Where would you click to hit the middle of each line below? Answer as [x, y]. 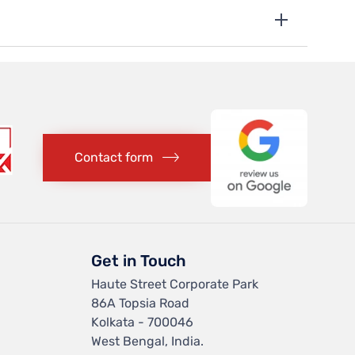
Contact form [113, 158]
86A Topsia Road [141, 303]
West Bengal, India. [148, 341]
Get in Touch [139, 260]
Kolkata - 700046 [143, 322]
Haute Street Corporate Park [175, 284]
